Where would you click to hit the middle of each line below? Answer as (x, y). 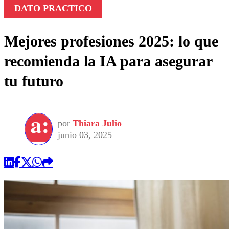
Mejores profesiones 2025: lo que (111, 41)
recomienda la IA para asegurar (108, 61)
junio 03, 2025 (85, 135)
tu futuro (34, 81)
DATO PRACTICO (53, 8)
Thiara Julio (97, 123)
